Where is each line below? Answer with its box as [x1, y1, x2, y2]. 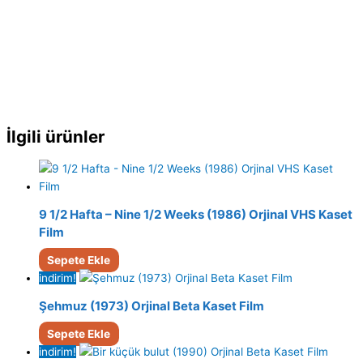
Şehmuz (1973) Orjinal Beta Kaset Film [39, 297, 264, 314]
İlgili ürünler [6, 126, 105, 147]
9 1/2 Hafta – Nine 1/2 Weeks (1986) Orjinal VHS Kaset [39, 206, 352, 222]
